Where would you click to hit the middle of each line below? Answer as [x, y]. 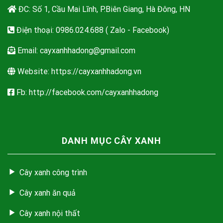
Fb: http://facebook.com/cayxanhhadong [86, 92]
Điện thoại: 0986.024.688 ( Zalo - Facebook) [92, 30]
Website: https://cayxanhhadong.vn [78, 71]
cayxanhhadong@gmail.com [88, 51]
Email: [28, 51]
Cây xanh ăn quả [48, 193]
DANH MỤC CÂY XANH [111, 140]
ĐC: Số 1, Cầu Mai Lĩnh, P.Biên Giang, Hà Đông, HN [103, 9]
